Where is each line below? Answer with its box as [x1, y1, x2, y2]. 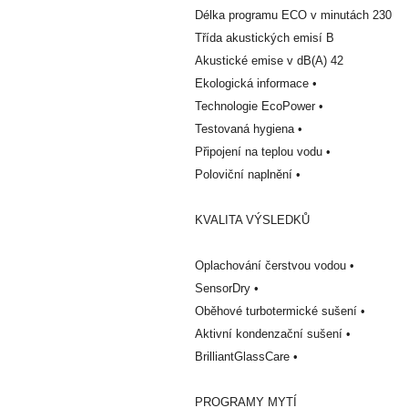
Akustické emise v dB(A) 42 [195, 53, 343, 67]
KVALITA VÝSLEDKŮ [195, 212, 310, 227]
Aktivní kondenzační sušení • [195, 326, 351, 341]
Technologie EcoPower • [195, 98, 323, 113]
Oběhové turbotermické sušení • [195, 303, 365, 318]
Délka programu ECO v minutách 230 [195, 7, 392, 22]
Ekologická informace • [195, 76, 317, 90]
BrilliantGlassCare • [195, 349, 298, 363]
